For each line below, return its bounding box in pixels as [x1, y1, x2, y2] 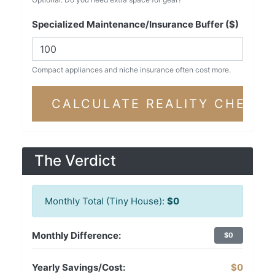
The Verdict [34, 152, 116, 170]
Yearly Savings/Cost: [32, 261, 125, 274]
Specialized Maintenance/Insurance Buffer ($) [32, 18, 239, 31]
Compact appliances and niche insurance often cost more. [32, 65, 231, 75]
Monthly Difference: [32, 230, 121, 242]
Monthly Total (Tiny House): [45, 195, 165, 207]
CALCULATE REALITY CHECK [52, 96, 266, 112]
